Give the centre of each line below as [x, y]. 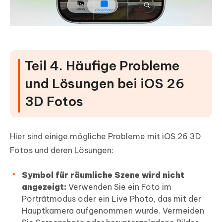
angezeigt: [44, 187]
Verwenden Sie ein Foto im [119, 187]
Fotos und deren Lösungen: [62, 150]
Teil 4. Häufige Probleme [102, 66]
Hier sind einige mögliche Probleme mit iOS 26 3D [105, 137]
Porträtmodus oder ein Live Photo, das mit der [111, 199]
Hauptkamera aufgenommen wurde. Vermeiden [113, 211]
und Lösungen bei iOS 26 [105, 84]
